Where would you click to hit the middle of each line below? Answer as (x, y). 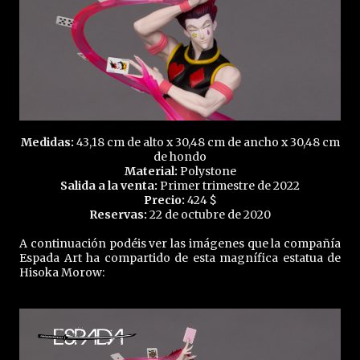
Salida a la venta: (109, 185)
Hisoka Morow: (63, 272)
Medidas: (48, 142)
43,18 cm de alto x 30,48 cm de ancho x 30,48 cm (208, 142)
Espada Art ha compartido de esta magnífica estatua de (180, 258)
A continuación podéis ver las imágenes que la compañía (180, 243)
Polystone (208, 171)
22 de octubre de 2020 (209, 214)
